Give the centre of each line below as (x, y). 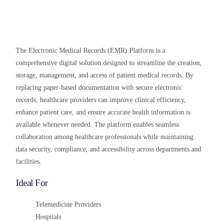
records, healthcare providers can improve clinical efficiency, (101, 100)
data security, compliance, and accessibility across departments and (109, 149)
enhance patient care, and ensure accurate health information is (103, 112)
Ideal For (32, 183)
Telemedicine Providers (69, 204)
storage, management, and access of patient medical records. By (105, 75)
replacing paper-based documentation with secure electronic (99, 88)
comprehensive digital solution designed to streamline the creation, (109, 63)
